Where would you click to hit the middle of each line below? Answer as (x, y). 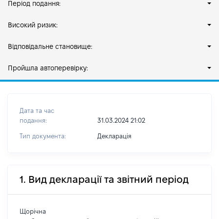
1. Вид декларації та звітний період (104, 179)
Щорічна (33, 211)
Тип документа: (43, 136)
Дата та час (37, 110)
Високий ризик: (33, 25)
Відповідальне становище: (50, 46)
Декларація (114, 136)
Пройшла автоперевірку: (48, 68)
